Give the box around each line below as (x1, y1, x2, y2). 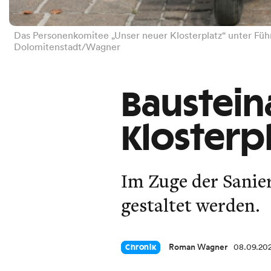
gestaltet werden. (121, 193, 260, 218)
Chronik (125, 244, 157, 252)
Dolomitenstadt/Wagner (13, 41, 120, 53)
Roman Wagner (169, 241, 228, 253)
